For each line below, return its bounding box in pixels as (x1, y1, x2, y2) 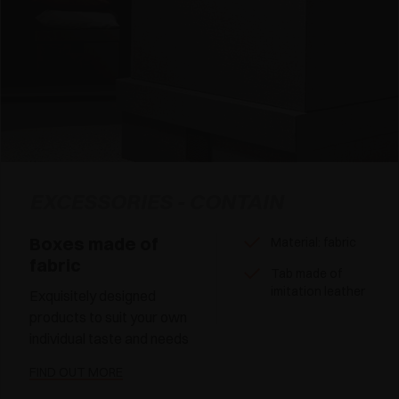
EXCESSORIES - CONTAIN (29, 188, 283, 216)
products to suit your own (29, 308, 187, 327)
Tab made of (271, 265, 342, 282)
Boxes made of (29, 232, 159, 256)
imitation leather (271, 283, 365, 300)
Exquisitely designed (29, 287, 156, 305)
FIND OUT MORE (29, 364, 123, 381)
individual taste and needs (29, 330, 189, 348)
